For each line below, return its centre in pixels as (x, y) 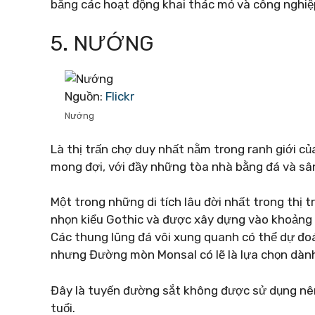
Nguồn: (85, 96)
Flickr (120, 96)
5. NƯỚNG (102, 44)
